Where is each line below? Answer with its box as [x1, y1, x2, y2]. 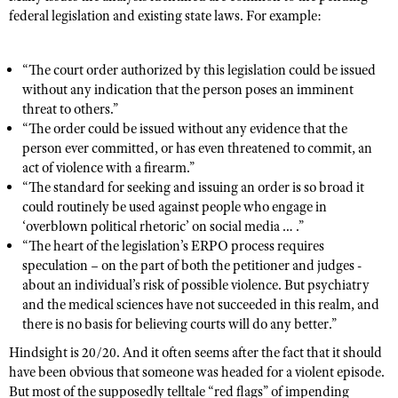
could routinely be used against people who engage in [22, 198, 327, 216]
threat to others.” [22, 100, 118, 118]
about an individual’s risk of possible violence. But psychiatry [22, 276, 370, 294]
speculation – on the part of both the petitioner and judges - [22, 257, 362, 275]
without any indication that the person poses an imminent [22, 81, 354, 99]
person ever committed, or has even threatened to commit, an [22, 139, 372, 157]
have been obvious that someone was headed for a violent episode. [9, 363, 385, 381]
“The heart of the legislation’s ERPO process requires [22, 237, 324, 255]
